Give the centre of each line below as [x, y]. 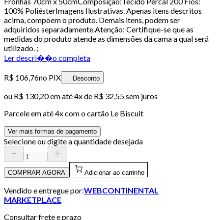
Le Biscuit [127, 113]
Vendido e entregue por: [44, 190]
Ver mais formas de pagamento [52, 131]
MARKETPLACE [33, 199]
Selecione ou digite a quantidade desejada [73, 141]
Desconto [86, 78]
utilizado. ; [21, 48]
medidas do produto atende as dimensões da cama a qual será [106, 38]
